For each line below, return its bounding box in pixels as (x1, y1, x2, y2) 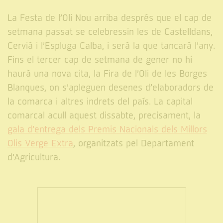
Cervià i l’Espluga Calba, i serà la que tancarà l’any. (7, 40, 215, 52)
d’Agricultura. (7, 152, 60, 163)
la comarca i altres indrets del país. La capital (7, 96, 193, 108)
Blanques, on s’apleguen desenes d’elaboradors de (7, 82, 214, 94)
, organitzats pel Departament (73, 138, 194, 149)
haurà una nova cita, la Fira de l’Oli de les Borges (7, 68, 207, 80)
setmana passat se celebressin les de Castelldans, (7, 26, 213, 38)
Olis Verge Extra (7, 138, 73, 149)
